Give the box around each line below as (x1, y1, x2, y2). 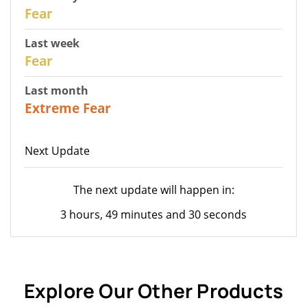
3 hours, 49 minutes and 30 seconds (60, 206, 247, 222)
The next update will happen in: (73, 182, 234, 197)
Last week (25, 35, 79, 51)
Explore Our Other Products (23, 277, 284, 304)
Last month (25, 82, 88, 98)
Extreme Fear (25, 99, 111, 116)
